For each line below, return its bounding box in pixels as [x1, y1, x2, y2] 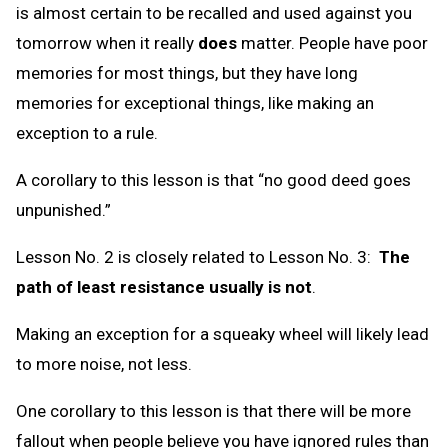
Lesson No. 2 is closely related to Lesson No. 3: [16, 246, 379, 267]
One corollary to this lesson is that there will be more [16, 400, 411, 421]
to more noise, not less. [16, 353, 192, 374]
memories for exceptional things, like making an [16, 92, 374, 113]
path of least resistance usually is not [16, 276, 312, 297]
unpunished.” [16, 199, 111, 220]
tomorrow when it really [16, 32, 198, 53]
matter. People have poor [241, 32, 428, 53]
